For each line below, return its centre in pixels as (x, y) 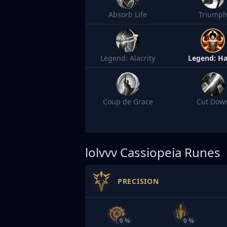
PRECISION (138, 181)
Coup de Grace (128, 102)
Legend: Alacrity (128, 58)
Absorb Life (128, 14)
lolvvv (101, 152)
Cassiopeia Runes (170, 152)
